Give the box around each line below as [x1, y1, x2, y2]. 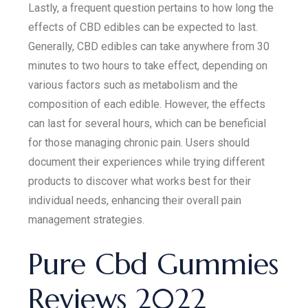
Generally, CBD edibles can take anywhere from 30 [28, 40, 270, 53]
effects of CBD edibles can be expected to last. [28, 21, 258, 34]
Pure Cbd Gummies [28, 246, 279, 283]
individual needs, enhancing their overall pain [28, 194, 242, 207]
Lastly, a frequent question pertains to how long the [28, 1, 274, 14]
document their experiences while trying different [28, 155, 265, 168]
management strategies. [28, 213, 145, 226]
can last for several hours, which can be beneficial [28, 117, 267, 130]
